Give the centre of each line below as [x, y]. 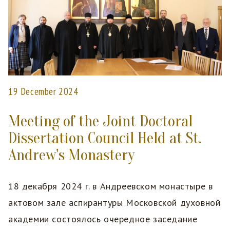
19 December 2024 [43, 91]
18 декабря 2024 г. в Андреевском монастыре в [111, 186]
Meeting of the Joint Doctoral [100, 121]
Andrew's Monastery [71, 155]
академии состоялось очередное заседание [103, 219]
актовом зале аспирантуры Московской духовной [114, 202]
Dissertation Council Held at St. [105, 138]
